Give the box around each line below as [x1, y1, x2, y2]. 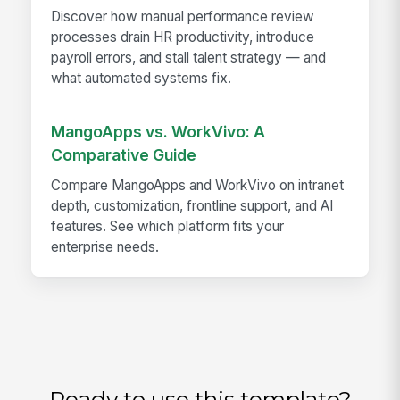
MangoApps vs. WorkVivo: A [51, 122, 266, 141]
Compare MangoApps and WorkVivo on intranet [51, 176, 345, 194]
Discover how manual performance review [51, 7, 315, 25]
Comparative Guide [51, 146, 197, 164]
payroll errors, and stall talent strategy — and [51, 48, 327, 66]
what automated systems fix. [51, 69, 232, 87]
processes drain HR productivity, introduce [51, 28, 315, 46]
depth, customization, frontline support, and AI [51, 196, 334, 214]
